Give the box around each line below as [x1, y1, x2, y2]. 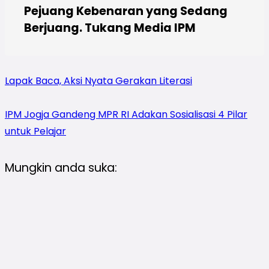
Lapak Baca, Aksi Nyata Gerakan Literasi [5, 73, 192, 88]
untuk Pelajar [5, 124, 66, 138]
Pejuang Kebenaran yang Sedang [24, 2, 228, 19]
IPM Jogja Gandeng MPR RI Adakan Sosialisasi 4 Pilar [5, 107, 247, 121]
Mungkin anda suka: [5, 159, 117, 176]
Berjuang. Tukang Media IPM [24, 19, 196, 36]
